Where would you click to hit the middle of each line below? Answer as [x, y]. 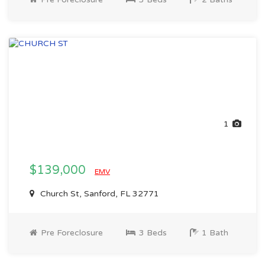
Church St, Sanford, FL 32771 [98, 194]
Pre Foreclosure [71, 233]
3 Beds [152, 233]
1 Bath [214, 233]
